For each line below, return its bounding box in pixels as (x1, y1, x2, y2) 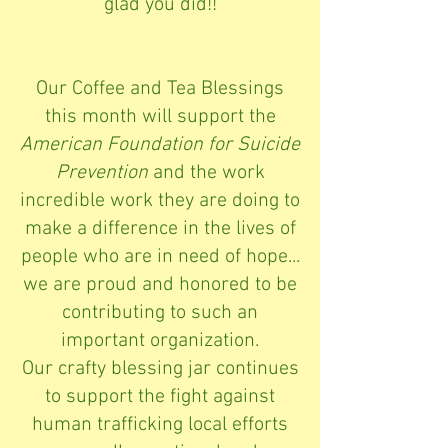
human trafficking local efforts (32, 412, 288, 437)
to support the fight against (45, 384, 275, 409)
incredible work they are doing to (20, 188, 300, 213)
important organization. (61, 328, 259, 353)
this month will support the (44, 104, 276, 129)
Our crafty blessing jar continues (21, 356, 299, 381)
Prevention (55, 160, 153, 185)
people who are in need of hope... (20, 244, 300, 269)
